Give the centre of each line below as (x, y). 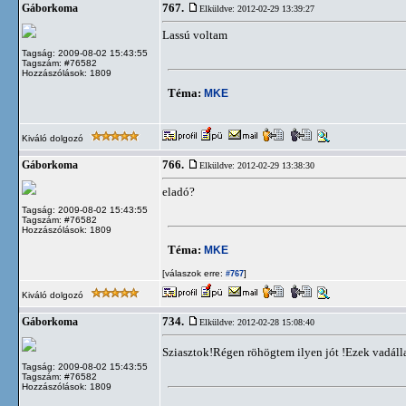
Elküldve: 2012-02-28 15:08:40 (257, 322)
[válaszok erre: (193, 273)
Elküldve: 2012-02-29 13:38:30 (257, 165)
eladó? (179, 192)
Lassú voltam (195, 35)
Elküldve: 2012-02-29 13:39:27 (257, 9)
